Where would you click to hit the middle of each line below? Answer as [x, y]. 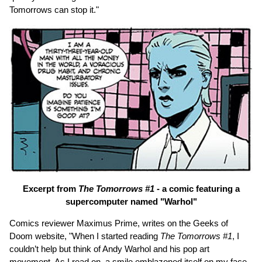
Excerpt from [50, 188]
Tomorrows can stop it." [54, 9]
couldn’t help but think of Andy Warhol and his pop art [109, 249]
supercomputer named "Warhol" [131, 201]
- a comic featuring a [197, 188]
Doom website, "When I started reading [85, 236]
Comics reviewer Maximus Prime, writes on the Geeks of [119, 223]
